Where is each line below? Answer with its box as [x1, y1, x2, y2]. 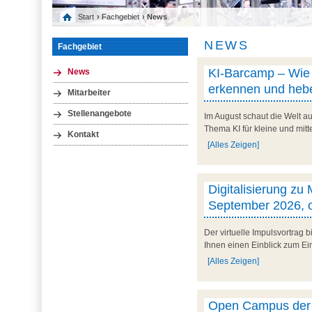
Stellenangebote [67, 109, 132, 118]
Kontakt [67, 130, 99, 139]
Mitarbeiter [67, 88, 111, 97]
